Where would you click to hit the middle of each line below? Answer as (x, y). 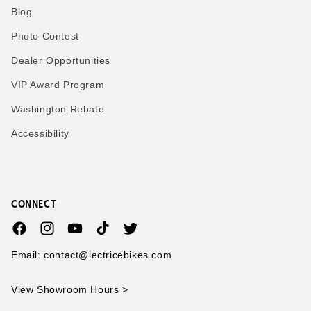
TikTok (109, 236)
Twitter (138, 236)
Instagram (62, 236)
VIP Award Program (58, 85)
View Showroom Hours (65, 290)
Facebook (34, 236)
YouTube (87, 236)
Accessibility (40, 134)
